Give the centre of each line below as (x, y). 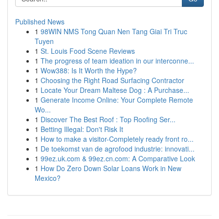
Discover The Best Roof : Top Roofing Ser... (108, 119)
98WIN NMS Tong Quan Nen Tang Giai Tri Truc (114, 31)
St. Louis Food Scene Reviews (88, 51)
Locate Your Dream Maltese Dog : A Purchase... (115, 90)
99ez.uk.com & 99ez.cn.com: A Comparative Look (118, 158)
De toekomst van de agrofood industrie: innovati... (118, 149)
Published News (40, 22)
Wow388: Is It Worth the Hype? (89, 70)
